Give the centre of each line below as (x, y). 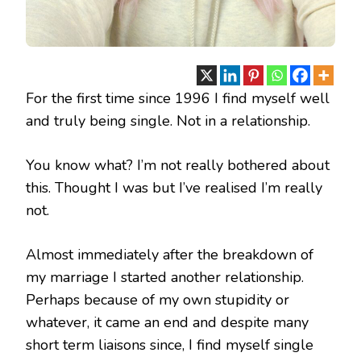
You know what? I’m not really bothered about (178, 166)
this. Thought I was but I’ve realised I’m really (174, 188)
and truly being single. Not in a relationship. (168, 121)
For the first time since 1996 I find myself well (178, 99)
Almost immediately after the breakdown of (170, 255)
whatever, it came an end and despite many (167, 323)
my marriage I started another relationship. (167, 278)
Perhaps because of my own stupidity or (158, 300)
